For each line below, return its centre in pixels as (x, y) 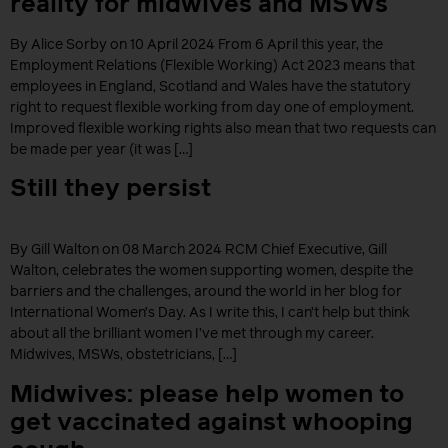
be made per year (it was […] (101, 149)
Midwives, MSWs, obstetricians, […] (123, 355)
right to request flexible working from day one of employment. (212, 107)
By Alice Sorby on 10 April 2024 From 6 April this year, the (196, 44)
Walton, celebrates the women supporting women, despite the (211, 271)
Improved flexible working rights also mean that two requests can (223, 128)
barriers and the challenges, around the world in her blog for (206, 292)
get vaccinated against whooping (211, 422)
